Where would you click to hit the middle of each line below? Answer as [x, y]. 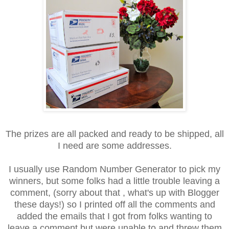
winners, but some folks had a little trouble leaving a [114, 181]
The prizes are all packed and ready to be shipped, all [114, 134]
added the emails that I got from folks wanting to [114, 216]
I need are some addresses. [114, 146]
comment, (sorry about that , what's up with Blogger [114, 193]
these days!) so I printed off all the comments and [114, 205]
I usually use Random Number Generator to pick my [114, 169]
